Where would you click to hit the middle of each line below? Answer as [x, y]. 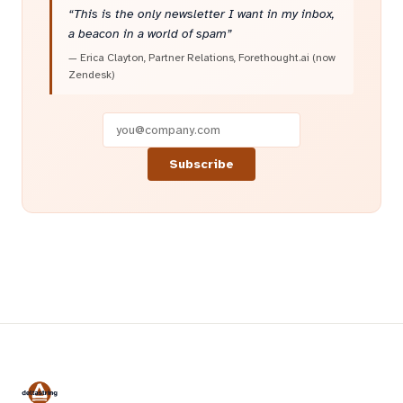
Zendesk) [92, 74]
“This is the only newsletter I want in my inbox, [201, 13]
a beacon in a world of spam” [150, 33]
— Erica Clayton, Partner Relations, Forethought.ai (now [202, 57]
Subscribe [201, 164]
